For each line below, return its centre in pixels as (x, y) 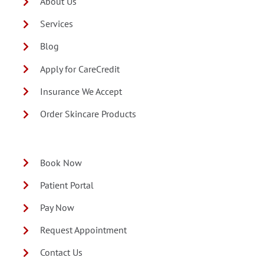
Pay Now (57, 207)
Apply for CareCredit (80, 69)
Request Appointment (84, 230)
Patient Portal (67, 185)
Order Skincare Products (88, 114)
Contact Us (62, 253)
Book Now (61, 162)
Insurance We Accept (81, 91)
